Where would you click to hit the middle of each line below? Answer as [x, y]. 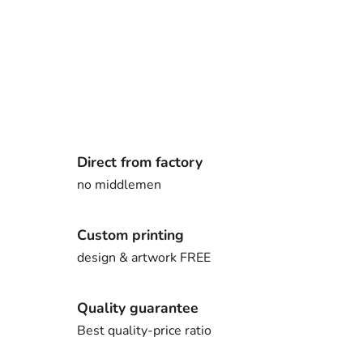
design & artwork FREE [144, 257]
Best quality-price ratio [144, 330]
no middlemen [119, 184]
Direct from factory [140, 162]
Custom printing [130, 235]
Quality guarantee [138, 307]
